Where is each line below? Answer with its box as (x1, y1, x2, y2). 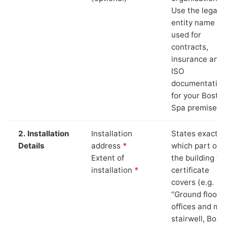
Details (18, 140, 45, 150)
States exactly (171, 128, 224, 138)
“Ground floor (171, 189, 220, 199)
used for (171, 29, 201, 40)
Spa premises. (171, 102, 223, 112)
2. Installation (18, 128, 69, 138)
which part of (171, 140, 219, 150)
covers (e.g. (171, 177, 214, 187)
